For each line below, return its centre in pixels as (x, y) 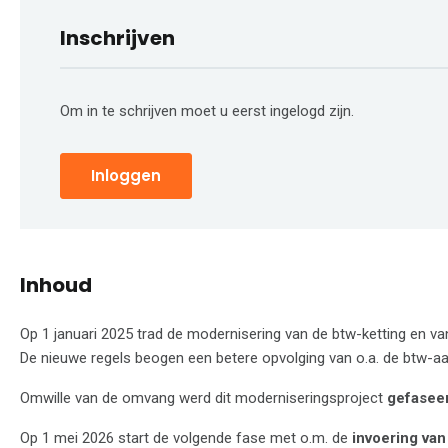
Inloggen (126, 175)
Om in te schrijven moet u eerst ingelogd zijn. (207, 111)
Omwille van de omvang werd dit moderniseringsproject (203, 397)
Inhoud (56, 285)
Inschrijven (117, 38)
